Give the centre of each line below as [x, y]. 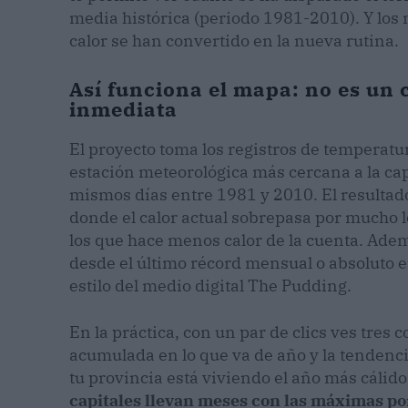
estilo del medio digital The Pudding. [210, 286]
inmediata [123, 109]
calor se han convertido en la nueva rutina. [234, 41]
